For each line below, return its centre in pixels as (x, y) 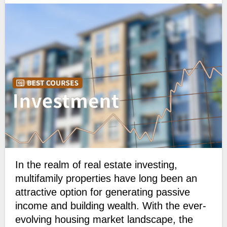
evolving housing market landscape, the (104, 220)
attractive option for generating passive (102, 192)
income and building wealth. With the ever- (110, 206)
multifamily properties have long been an (106, 179)
